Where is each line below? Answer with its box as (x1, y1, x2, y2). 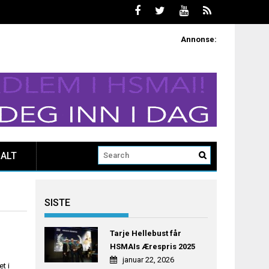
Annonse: (181, 35, 217, 44)
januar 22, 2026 (122, 255, 174, 265)
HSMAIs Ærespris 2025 (109, 242, 195, 252)
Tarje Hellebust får (109, 229, 181, 238)
